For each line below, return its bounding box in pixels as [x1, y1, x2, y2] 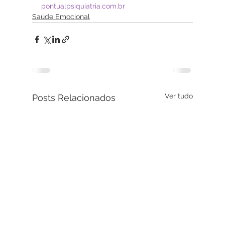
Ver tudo [165, 92, 193, 100]
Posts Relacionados [32, 92, 116, 103]
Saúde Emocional [32, 13, 90, 21]
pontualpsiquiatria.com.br [41, 2, 125, 11]
